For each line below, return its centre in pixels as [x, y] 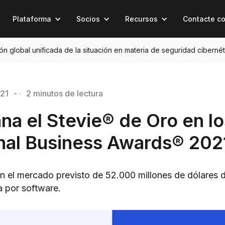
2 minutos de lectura [65, 93]
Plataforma [32, 19]
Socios [88, 19]
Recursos [141, 19]
